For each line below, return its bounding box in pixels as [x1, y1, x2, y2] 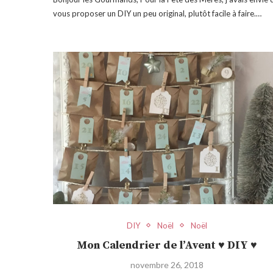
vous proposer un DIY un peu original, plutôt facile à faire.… [53, 8, 261, 18]
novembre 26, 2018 [130, 259, 204, 270]
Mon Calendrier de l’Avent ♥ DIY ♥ [77, 238, 258, 252]
